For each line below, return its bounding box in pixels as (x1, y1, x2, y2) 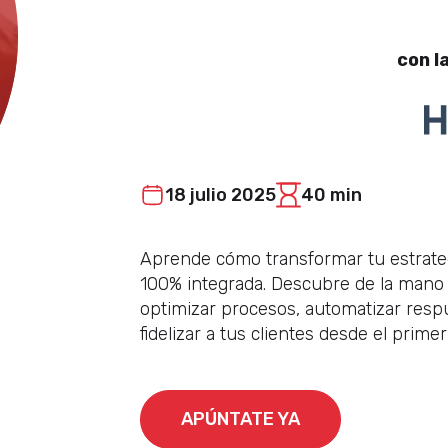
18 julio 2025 (165, 183, 277, 206)
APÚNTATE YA (181, 408, 301, 431)
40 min (301, 183, 363, 206)
